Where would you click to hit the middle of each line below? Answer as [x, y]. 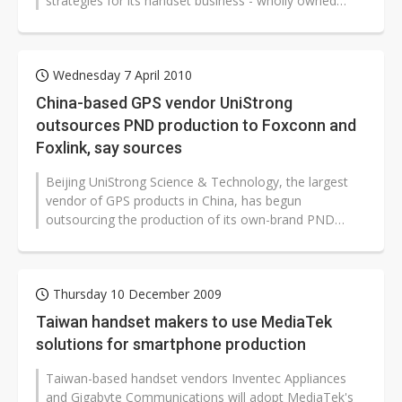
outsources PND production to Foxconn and [196, 126]
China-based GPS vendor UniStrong [164, 103]
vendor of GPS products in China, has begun [174, 201]
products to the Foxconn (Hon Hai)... [151, 239]
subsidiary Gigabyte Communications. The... [171, 20]
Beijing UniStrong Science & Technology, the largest [197, 182]
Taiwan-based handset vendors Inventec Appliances [196, 379]
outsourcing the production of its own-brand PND [190, 220]
